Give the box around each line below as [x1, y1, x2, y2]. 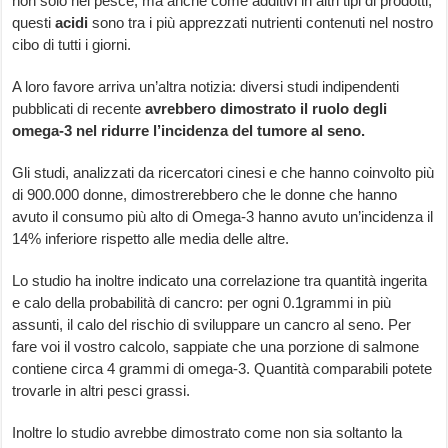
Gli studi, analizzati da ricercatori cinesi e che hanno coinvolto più [12, 164, 435, 182]
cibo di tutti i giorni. [12, 36, 132, 54]
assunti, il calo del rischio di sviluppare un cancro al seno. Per [12, 316, 412, 334]
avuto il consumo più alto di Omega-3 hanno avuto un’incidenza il [12, 208, 434, 226]
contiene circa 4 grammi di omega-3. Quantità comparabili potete [12, 360, 433, 378]
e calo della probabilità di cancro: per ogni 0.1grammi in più [12, 294, 392, 312]
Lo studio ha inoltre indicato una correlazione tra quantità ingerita [12, 272, 428, 290]
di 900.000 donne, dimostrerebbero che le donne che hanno [12, 186, 398, 204]
